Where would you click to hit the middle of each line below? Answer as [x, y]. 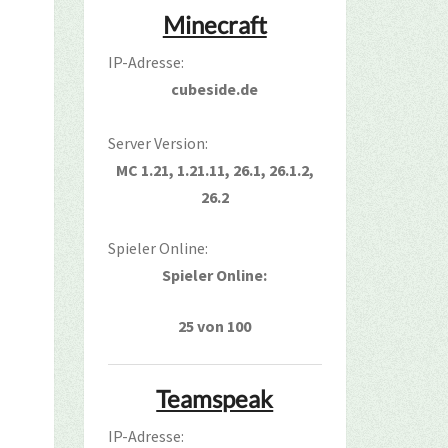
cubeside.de [215, 89]
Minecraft [214, 24]
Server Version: [157, 143]
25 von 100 [215, 326]
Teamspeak [215, 398]
